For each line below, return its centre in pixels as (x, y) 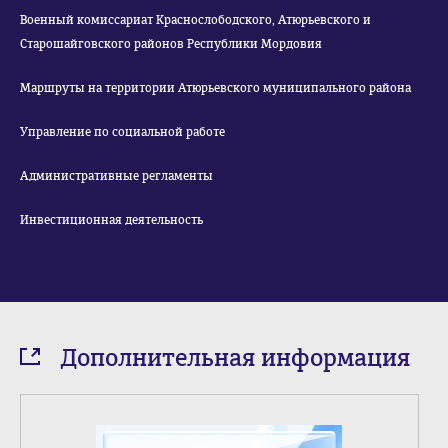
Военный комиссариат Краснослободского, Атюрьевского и (195, 20)
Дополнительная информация (235, 358)
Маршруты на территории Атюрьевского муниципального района (215, 88)
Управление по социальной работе (122, 132)
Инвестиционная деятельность (111, 220)
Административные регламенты (116, 176)
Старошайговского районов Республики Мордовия (171, 44)
